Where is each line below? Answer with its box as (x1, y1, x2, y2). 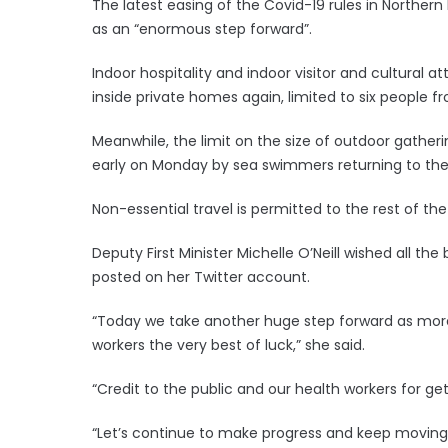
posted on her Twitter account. (92, 266, 310, 287)
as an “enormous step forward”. (92, 18, 312, 39)
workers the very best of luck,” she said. (92, 334, 365, 355)
